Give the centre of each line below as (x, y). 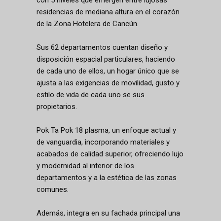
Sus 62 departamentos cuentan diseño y (102, 47)
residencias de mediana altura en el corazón (108, 12)
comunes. (53, 189)
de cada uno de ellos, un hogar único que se (108, 71)
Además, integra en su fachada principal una (108, 213)
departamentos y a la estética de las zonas (107, 178)
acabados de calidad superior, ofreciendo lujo (110, 154)
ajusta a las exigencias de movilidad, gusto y (108, 83)
